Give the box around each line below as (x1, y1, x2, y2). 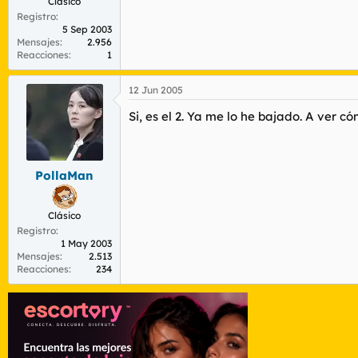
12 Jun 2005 (129, 84, 183, 96)
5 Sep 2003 (62, 23, 112, 35)
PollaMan (35, 167, 93, 183)
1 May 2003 (61, 237, 112, 249)
